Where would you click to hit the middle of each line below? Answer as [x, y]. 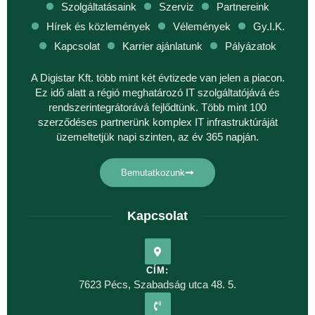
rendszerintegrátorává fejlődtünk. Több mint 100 [157, 108]
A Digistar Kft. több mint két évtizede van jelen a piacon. [157, 78]
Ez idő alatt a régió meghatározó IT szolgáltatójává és [157, 93]
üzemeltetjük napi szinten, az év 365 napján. [157, 137]
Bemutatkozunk [153, 173]
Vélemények [201, 27]
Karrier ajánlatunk [162, 46]
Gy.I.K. [269, 27]
